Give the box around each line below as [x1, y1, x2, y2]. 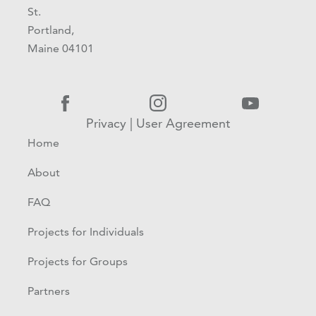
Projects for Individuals [28, 224, 145, 238]
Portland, [28, 23, 75, 37]
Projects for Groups [28, 254, 128, 268]
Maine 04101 [28, 41, 95, 55]
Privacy [85, 114, 126, 131]
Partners [28, 284, 71, 298]
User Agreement [135, 114, 230, 131]
